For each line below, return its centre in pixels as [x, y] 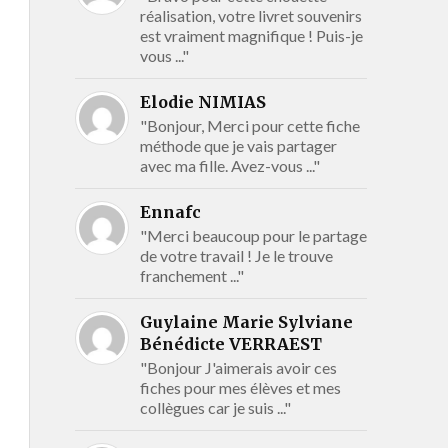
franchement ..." [191, 275]
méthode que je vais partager [238, 145]
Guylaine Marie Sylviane [246, 321]
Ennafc [170, 211]
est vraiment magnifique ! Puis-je [251, 35]
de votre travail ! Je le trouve [236, 255]
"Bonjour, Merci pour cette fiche [249, 125]
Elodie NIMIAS [202, 101]
